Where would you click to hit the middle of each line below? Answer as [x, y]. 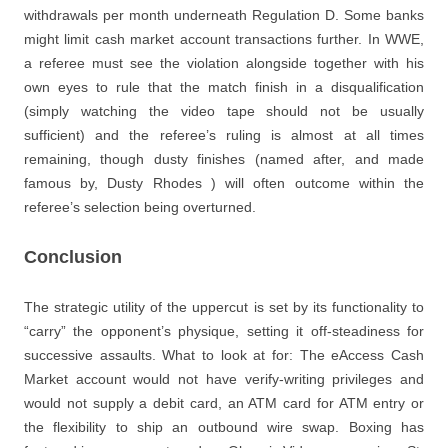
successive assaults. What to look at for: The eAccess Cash [224, 355]
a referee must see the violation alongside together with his [224, 63]
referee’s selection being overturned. [140, 207]
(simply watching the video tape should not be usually [224, 111]
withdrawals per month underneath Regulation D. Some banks [224, 15]
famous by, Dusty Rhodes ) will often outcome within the [224, 183]
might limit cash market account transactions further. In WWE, [224, 39]
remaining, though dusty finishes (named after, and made [224, 159]
